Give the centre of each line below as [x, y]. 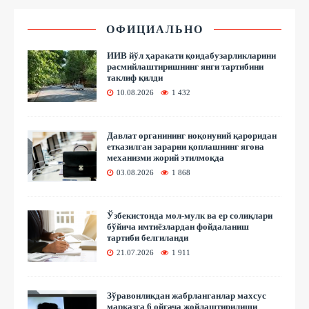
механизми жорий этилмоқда [166, 157]
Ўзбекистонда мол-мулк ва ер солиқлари [190, 215]
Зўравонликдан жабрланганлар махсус [187, 295]
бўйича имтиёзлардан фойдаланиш [178, 226]
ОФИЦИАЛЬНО [154, 29]
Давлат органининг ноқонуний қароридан [192, 135]
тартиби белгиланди [148, 237]
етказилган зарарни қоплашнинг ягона [186, 146]
